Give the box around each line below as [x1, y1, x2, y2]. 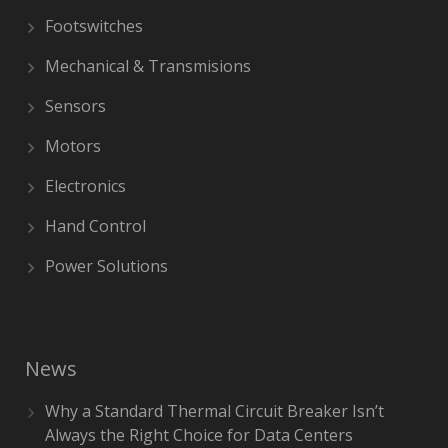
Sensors [45, 95, 106, 117]
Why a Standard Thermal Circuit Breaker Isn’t [45, 400, 384, 422]
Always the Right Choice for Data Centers [45, 424, 353, 446]
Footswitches [45, 15, 143, 37]
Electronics [45, 175, 126, 197]
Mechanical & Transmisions [45, 55, 251, 77]
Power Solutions [45, 255, 168, 277]
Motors [45, 135, 101, 157]
